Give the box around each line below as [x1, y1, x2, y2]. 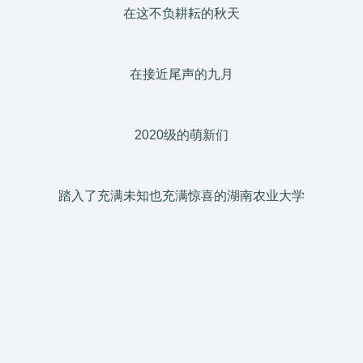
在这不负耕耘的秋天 [123, 6, 240, 20]
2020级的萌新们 [135, 127, 228, 142]
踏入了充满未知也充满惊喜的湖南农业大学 [58, 188, 305, 203]
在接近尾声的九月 [130, 66, 233, 81]
